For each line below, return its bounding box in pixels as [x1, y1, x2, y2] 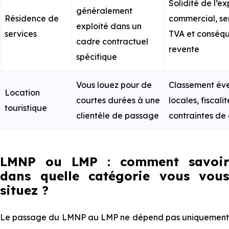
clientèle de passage [76, 110, 159, 121]
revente [169, 44, 199, 54]
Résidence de [5, 13, 59, 24]
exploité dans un [76, 21, 142, 31]
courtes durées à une [76, 95, 160, 105]
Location [5, 87, 40, 98]
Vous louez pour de [76, 80, 152, 90]
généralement [76, 6, 132, 16]
